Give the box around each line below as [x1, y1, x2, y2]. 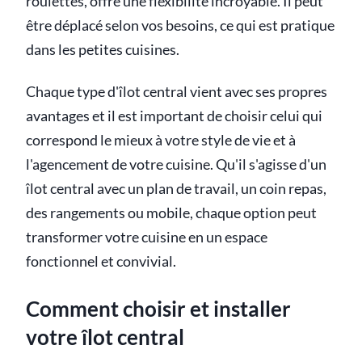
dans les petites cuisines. [26, 41, 179, 59]
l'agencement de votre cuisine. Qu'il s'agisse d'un [26, 156, 326, 174]
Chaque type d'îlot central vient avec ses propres [26, 83, 327, 101]
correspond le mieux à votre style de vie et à [26, 132, 296, 149]
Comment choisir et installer [26, 296, 291, 322]
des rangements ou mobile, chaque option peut [26, 204, 317, 222]
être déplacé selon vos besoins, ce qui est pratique [26, 17, 335, 35]
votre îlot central [26, 324, 184, 351]
